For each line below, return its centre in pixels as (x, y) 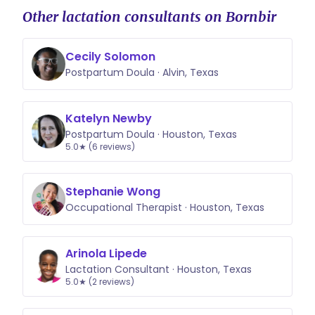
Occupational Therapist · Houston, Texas (165, 207)
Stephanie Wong (113, 192)
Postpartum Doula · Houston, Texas (151, 134)
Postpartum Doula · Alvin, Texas (142, 72)
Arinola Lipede (106, 253)
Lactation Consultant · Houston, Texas (159, 269)
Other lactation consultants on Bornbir (149, 17)
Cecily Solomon (110, 57)
